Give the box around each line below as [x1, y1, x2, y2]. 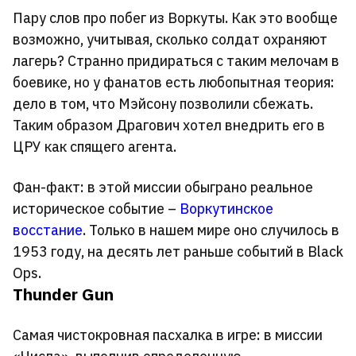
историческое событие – [13, 199, 180, 219]
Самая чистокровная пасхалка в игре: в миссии [13, 326, 323, 345]
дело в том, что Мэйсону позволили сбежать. [13, 95, 313, 114]
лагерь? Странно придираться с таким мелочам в [13, 52, 339, 71]
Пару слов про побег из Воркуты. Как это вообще [13, 9, 338, 28]
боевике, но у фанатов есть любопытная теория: [13, 73, 335, 92]
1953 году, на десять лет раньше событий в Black [13, 242, 343, 261]
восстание [13, 221, 83, 240]
